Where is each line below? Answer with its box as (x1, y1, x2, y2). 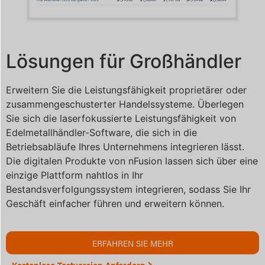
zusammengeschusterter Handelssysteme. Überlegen (6, 98, 244, 111)
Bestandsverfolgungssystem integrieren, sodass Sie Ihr (6, 183, 251, 196)
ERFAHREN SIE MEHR (92, 236, 173, 249)
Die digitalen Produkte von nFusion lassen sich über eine (6, 155, 258, 167)
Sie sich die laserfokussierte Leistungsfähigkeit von (6, 112, 236, 125)
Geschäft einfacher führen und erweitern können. (6, 198, 224, 210)
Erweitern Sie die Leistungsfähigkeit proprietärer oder (6, 84, 247, 96)
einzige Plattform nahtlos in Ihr (6, 169, 143, 182)
